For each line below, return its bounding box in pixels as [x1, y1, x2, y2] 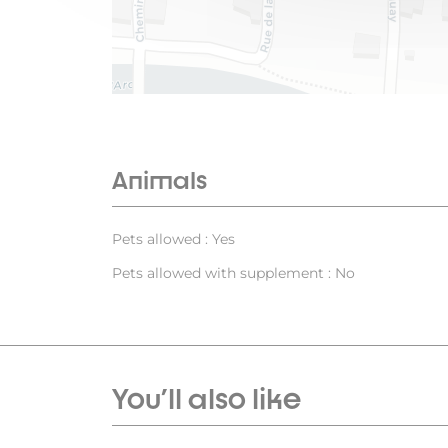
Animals [112, 165, 207, 196]
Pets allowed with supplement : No [112, 264, 355, 283]
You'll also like [112, 381, 301, 416]
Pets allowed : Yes [112, 230, 235, 249]
